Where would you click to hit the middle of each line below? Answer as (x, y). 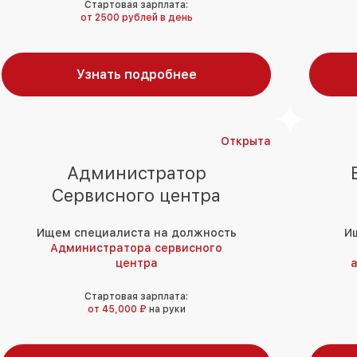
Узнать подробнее (136, 75)
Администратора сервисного (136, 248)
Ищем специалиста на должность (136, 233)
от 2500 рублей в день (136, 18)
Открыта (246, 141)
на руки (167, 310)
